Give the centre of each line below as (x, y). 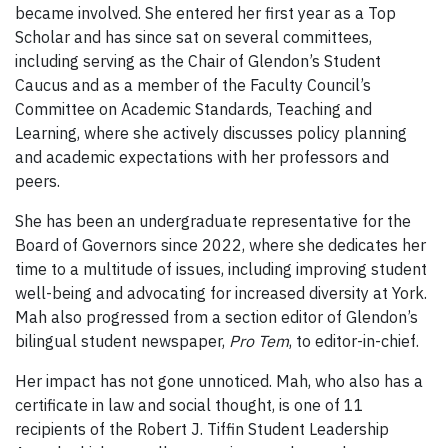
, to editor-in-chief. (356, 341)
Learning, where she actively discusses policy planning (211, 133)
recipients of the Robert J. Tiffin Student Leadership (202, 429)
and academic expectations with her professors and (202, 157)
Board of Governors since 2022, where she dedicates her (220, 245)
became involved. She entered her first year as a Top (205, 13)
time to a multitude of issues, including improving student (221, 269)
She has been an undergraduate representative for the (213, 221)
